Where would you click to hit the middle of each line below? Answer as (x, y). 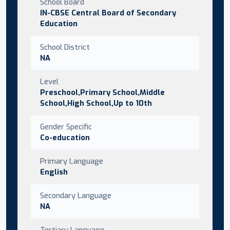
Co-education (65, 137)
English (54, 172)
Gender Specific (66, 127)
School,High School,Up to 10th (96, 103)
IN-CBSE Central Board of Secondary (108, 13)
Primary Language (72, 161)
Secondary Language (76, 195)
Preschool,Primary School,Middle (102, 92)
